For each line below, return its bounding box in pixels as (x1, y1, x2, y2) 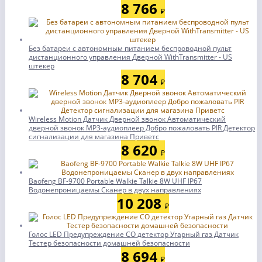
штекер (29, 61, 54, 71)
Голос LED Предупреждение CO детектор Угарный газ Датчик (29, 229, 239, 239)
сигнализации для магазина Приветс (29, 132, 159, 142)
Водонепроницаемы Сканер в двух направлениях (29, 185, 201, 195)
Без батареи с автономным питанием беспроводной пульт (29, 43, 232, 53)
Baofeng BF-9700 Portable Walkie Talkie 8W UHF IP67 (29, 176, 202, 186)
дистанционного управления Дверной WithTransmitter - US (29, 52, 232, 62)
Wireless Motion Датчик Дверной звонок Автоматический (29, 114, 226, 124)
